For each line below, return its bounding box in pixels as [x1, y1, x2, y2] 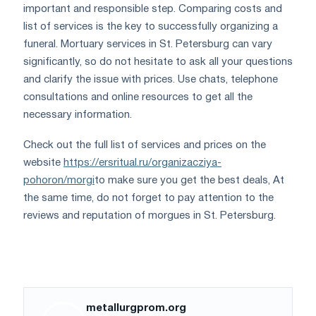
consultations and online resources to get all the [23, 92, 253, 103]
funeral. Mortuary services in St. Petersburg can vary [23, 39, 272, 50]
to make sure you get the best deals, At [95, 176, 284, 186]
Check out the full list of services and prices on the [23, 140, 266, 151]
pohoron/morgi [23, 176, 95, 186]
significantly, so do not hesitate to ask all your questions [23, 57, 293, 68]
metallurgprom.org [86, 303, 186, 314]
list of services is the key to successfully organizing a [23, 22, 278, 32]
